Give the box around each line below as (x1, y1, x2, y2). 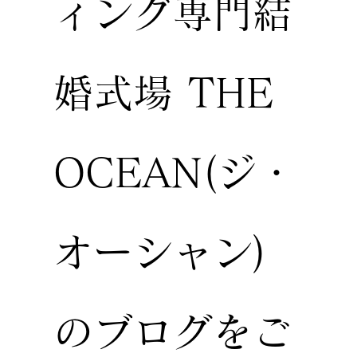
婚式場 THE (53, 73, 275, 112)
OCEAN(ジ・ (53, 152, 297, 192)
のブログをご (53, 312, 293, 351)
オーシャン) (53, 232, 268, 272)
